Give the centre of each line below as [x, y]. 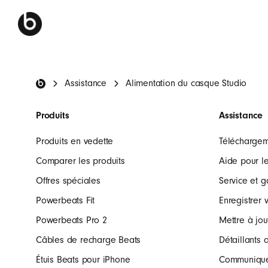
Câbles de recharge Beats [89, 240]
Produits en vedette [75, 141]
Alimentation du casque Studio [186, 83]
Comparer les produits [80, 161]
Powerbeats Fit [66, 200]
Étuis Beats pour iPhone [83, 260]
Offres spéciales [68, 181]
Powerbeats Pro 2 [71, 220]
